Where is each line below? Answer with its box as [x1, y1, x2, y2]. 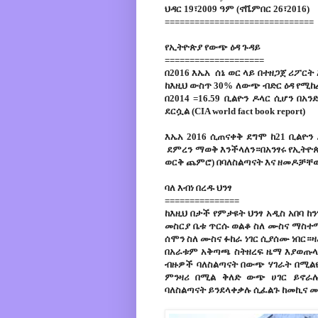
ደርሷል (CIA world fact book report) [165, 106, 309, 117]
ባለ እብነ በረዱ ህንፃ [165, 182, 231, 194]
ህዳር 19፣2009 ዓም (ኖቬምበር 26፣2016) [165, 4, 309, 15]
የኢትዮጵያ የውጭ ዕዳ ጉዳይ [165, 42, 263, 53]
